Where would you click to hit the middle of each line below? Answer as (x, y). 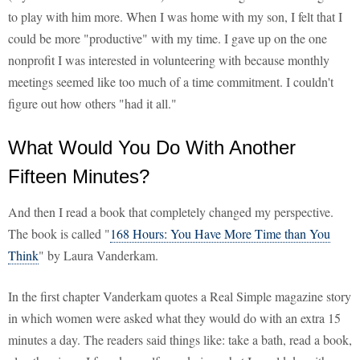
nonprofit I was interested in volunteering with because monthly (169, 60)
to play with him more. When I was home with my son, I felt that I (175, 17)
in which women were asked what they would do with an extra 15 (174, 318)
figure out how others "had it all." (92, 104)
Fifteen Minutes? (79, 177)
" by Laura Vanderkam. (98, 256)
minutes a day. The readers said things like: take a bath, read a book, (180, 340)
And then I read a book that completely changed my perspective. (171, 212)
